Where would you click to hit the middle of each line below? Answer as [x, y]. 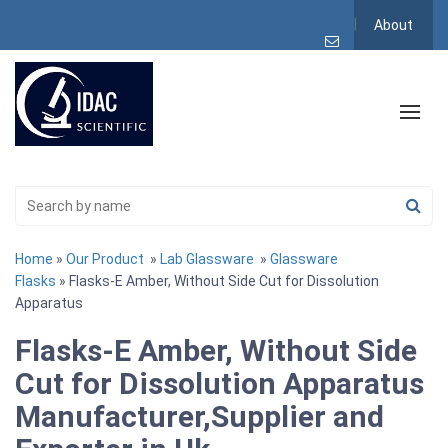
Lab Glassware [207, 258]
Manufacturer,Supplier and [199, 416]
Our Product [105, 258]
